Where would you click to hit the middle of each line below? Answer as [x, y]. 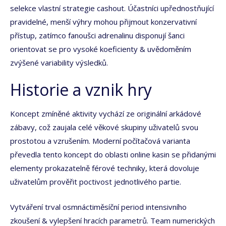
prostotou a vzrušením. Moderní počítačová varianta [100, 141]
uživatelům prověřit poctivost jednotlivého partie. [96, 182]
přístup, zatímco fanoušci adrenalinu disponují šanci [97, 35]
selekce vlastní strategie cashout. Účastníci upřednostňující [112, 8]
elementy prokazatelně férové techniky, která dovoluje [105, 168]
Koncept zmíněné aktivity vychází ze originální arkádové [106, 114]
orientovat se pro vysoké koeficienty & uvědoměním [101, 49]
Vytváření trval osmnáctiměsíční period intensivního [98, 207]
